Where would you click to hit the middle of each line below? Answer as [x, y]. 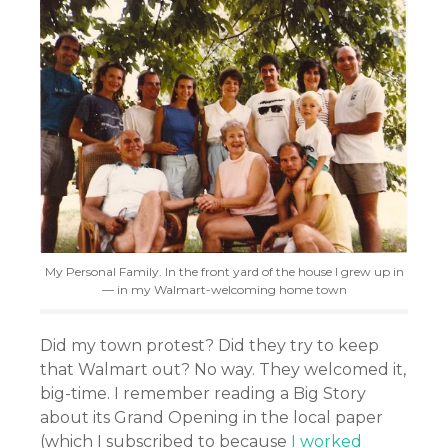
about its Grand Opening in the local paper [211, 418]
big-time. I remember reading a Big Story [203, 394]
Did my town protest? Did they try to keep [209, 346]
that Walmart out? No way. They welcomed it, [223, 370]
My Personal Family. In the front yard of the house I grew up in [224, 272]
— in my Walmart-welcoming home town [224, 290]
